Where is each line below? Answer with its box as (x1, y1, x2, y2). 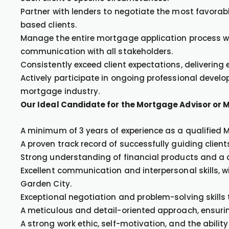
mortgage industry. (20, 86, 100, 97)
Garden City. (20, 178, 72, 189)
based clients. (20, 19, 77, 30)
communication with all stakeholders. (20, 46, 173, 57)
